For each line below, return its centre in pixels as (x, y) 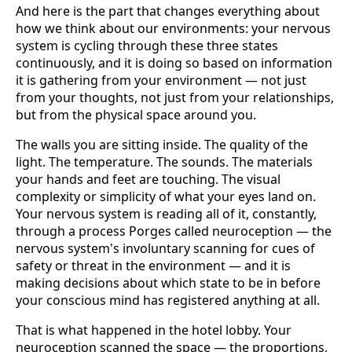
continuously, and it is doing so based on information (174, 62)
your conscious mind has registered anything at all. (168, 300)
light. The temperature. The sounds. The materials (164, 161)
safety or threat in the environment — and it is (153, 265)
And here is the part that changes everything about (168, 11)
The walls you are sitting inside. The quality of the (162, 144)
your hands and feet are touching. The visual (148, 179)
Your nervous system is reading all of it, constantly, (166, 213)
